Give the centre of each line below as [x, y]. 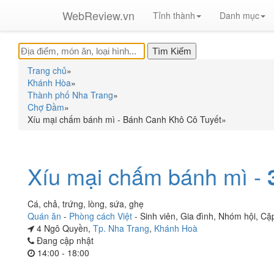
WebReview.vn [98, 15]
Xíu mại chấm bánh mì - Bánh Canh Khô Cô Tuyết [124, 119]
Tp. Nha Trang [121, 228]
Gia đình [197, 216]
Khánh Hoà [176, 228]
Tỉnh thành [174, 15]
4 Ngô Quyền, [64, 228]
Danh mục [239, 15]
